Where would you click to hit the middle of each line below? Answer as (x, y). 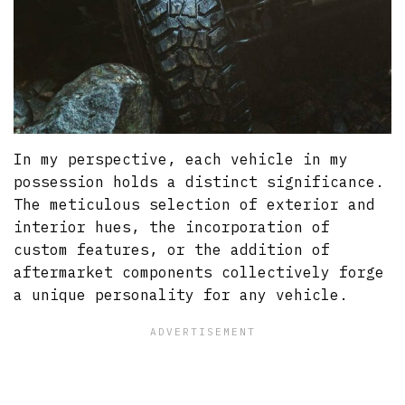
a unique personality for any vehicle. (181, 294)
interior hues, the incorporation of (172, 226)
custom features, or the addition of (172, 249)
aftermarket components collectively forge (199, 272)
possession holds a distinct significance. (199, 181)
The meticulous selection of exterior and (195, 204)
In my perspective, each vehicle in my (181, 159)
